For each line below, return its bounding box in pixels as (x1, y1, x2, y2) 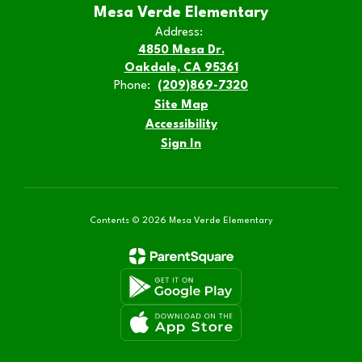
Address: (155, 27, 203, 39)
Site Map (154, 99, 208, 112)
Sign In (161, 138, 201, 150)
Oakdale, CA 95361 (124, 62, 238, 74)
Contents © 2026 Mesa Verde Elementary (89, 217, 273, 225)
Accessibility (145, 119, 217, 131)
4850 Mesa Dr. (137, 44, 225, 57)
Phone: (114, 80, 150, 92)
